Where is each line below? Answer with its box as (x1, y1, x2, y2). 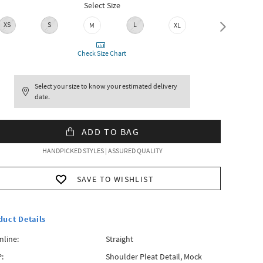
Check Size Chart (77, 49, 127, 58)
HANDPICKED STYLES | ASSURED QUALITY (42, 146, 163, 155)
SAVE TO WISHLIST (76, 174, 154, 184)
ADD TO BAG (81, 126, 140, 137)
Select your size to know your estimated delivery (35, 82, 178, 90)
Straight (105, 234, 133, 244)
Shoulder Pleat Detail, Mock (105, 251, 202, 262)
